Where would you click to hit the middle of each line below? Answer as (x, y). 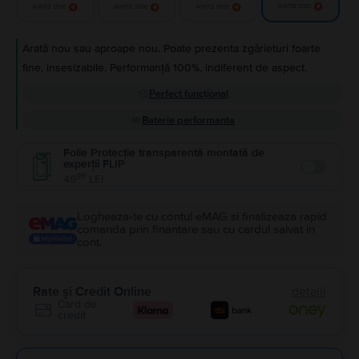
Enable (319, 175)
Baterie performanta (188, 120)
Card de (77, 304)
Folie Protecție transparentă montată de (164, 153)
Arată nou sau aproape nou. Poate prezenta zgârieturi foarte (171, 48)
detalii (309, 292)
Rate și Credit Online (92, 292)
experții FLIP (94, 164)
